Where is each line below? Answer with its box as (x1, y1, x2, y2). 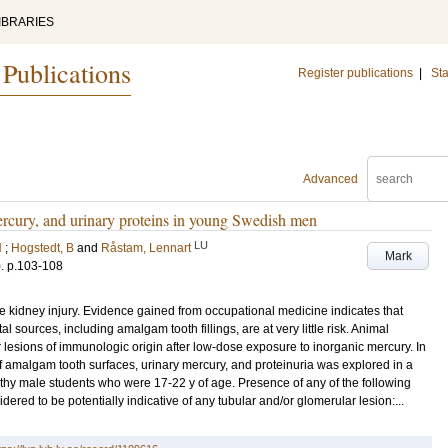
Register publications (298, 66, 413, 80)
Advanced (303, 172, 358, 186)
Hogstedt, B (11, 241, 74, 255)
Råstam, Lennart (101, 241, 191, 255)
